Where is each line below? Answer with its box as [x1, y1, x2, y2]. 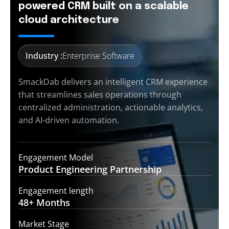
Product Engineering [18, 163, 107, 176]
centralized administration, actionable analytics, [18, 102, 203, 113]
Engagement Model [18, 152, 93, 164]
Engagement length [18, 185, 94, 197]
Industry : [26, 50, 62, 62]
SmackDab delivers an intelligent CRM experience [18, 76, 208, 88]
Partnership [107, 163, 162, 176]
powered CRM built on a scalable [18, 1, 189, 12]
